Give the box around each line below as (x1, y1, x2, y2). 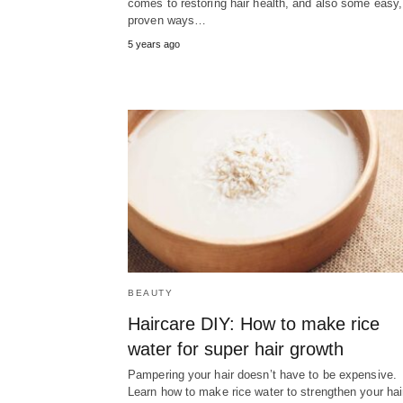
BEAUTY (128, 288, 173, 299)
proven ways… (128, 13, 207, 28)
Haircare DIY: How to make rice (128, 314, 380, 335)
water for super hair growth (128, 339, 344, 360)
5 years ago (128, 39, 180, 50)
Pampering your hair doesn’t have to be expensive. (128, 368, 397, 382)
